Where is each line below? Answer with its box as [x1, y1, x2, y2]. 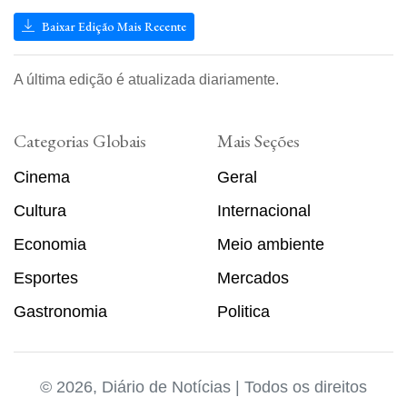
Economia [14, 234, 86, 253]
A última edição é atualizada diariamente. [14, 71, 279, 87]
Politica [217, 302, 270, 321]
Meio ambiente [217, 234, 324, 253]
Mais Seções [217, 128, 300, 153]
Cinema [14, 167, 70, 186]
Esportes [14, 268, 78, 287]
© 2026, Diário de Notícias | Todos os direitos [40, 377, 367, 396]
